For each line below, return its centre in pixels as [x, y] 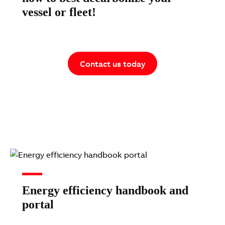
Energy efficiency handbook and [105, 191]
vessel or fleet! [59, 12]
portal [38, 205]
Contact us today [113, 64]
